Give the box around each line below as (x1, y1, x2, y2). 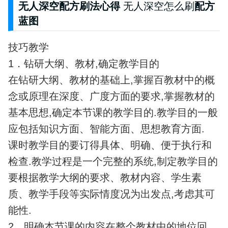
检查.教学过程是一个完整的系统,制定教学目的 (8, 156, 218, 167)
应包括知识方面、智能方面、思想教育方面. (8, 123, 205, 135)
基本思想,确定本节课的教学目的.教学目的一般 (8, 107, 218, 119)
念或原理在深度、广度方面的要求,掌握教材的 (8, 91, 215, 102)
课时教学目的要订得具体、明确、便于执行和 (8, 139, 212, 151)
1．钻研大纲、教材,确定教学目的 (8, 58, 159, 70)
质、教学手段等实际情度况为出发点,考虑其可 (8, 188, 215, 200)
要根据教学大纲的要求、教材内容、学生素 (8, 172, 202, 184)
